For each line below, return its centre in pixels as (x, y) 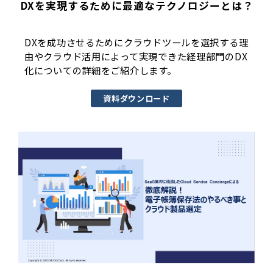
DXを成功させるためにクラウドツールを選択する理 (136, 42)
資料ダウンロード (136, 99)
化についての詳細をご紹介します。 (101, 70)
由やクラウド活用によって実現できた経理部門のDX (136, 56)
